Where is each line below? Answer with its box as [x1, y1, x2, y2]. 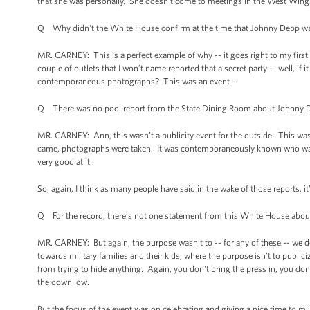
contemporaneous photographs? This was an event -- [37, 76, 239, 86]
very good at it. [37, 156, 94, 167]
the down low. [37, 277, 89, 287]
